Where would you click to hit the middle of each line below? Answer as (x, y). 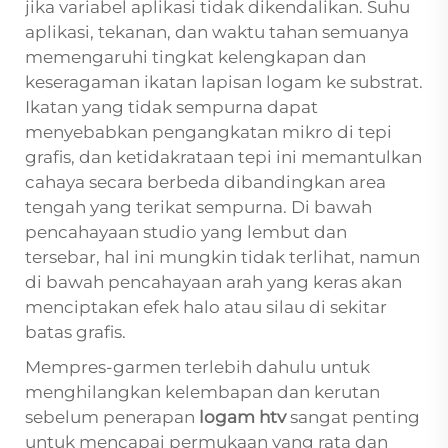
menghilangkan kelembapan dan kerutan (202, 392)
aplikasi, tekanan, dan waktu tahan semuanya (217, 32)
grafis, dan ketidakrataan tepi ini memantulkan (223, 157)
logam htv (244, 417)
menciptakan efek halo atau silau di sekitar (206, 307)
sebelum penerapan (112, 417)
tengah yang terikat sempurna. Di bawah (198, 207)
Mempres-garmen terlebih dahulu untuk (197, 367)
